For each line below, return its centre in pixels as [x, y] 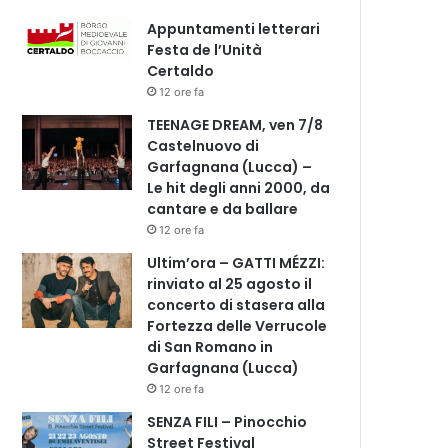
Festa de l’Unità [205, 49]
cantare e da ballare [223, 208]
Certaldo [181, 70]
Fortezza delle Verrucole [237, 325]
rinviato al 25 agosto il [230, 283]
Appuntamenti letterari [234, 28]
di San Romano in [210, 346]
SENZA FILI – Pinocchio [227, 421]
